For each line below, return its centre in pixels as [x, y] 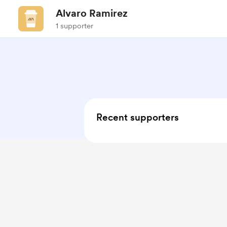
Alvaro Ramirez [92, 13]
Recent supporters [138, 117]
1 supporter [74, 26]
